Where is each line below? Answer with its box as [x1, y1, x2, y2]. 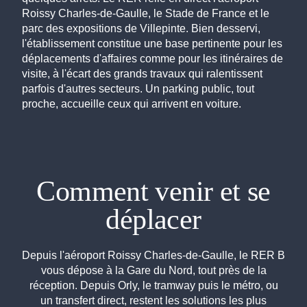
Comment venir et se [36, 175, 271, 207]
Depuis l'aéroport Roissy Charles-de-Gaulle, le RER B [22, 249, 285, 261]
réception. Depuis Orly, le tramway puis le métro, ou [29, 279, 278, 291]
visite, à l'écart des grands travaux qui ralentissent [22, 67, 262, 79]
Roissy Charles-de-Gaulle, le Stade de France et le [22, 7, 269, 19]
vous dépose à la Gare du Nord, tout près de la [40, 264, 267, 276]
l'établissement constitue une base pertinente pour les [22, 37, 282, 49]
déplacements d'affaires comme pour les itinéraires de [22, 52, 283, 64]
